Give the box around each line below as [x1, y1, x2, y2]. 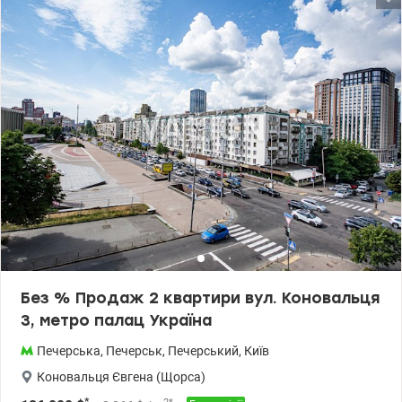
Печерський [168, 344, 239, 359]
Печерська [37, 344, 100, 359]
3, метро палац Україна [21, 311, 212, 330]
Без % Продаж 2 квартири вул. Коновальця [21, 289, 380, 308]
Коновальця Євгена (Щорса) [37, 370, 205, 385]
